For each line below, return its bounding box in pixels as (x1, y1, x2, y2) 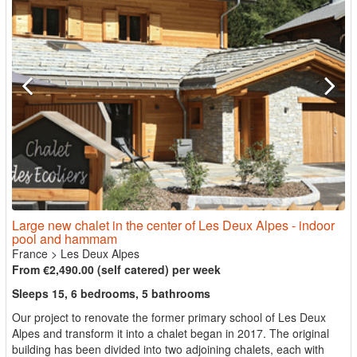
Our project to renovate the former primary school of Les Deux (12, 308, 326, 325)
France (12, 245, 48, 261)
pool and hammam (12, 229, 117, 248)
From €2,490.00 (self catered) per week (12, 261, 221, 277)
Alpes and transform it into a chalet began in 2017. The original (12, 324, 329, 341)
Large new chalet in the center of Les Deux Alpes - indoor (12, 215, 335, 234)
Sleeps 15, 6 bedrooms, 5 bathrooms (12, 284, 210, 301)
